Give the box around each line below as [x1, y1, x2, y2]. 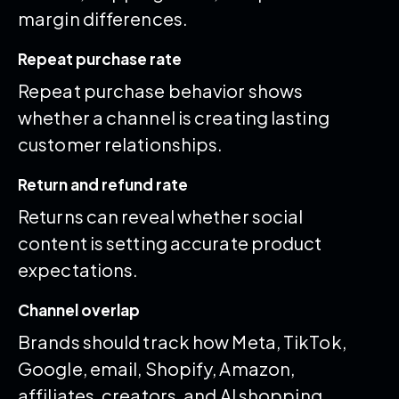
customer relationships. [18, 133, 224, 156]
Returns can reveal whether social [18, 205, 304, 228]
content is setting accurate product [18, 232, 322, 255]
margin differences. [18, 7, 188, 30]
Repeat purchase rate [18, 49, 182, 69]
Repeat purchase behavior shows [18, 79, 304, 102]
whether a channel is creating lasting [18, 106, 330, 129]
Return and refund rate [18, 175, 188, 195]
